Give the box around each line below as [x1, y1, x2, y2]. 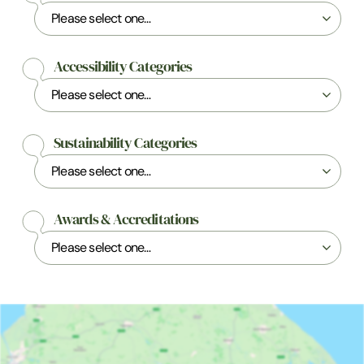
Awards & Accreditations [54, 210, 199, 228]
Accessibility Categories [54, 58, 193, 76]
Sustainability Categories [54, 134, 197, 152]
